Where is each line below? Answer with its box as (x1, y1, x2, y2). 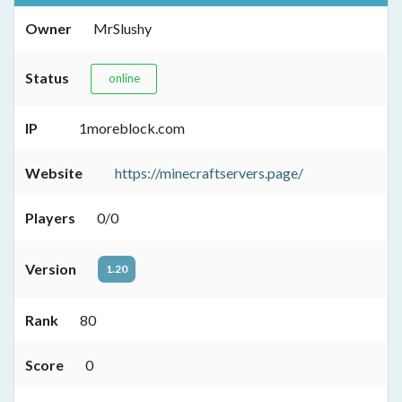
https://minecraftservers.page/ (115, 164, 303, 182)
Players (25, 209, 75, 227)
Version (25, 260, 76, 278)
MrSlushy (93, 20, 152, 38)
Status (25, 69, 69, 87)
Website (25, 164, 83, 182)
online (108, 71, 140, 86)
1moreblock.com (79, 119, 185, 137)
